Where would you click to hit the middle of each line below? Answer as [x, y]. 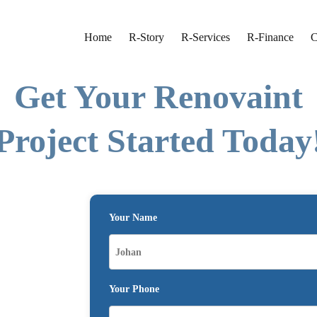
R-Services [206, 37]
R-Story [146, 37]
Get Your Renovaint [158, 97]
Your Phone [134, 289]
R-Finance [270, 37]
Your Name [133, 218]
